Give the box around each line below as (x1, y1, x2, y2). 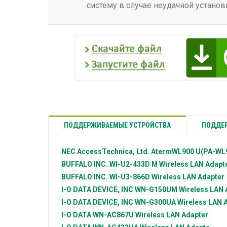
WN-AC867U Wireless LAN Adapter (93, 211, 208, 219)
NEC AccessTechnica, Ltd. (61, 147, 151, 156)
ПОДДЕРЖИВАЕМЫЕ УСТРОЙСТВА (64, 121, 171, 130)
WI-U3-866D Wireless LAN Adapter (109, 173, 224, 181)
